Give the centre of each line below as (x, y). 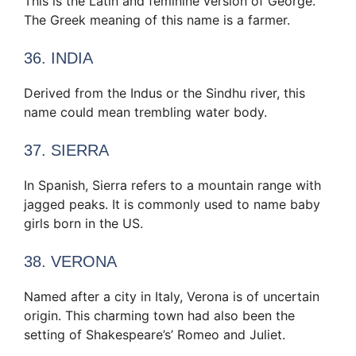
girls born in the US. (83, 223)
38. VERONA (70, 261)
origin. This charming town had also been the (159, 315)
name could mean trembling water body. (145, 112)
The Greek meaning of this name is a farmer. (157, 19)
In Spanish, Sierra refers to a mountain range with (172, 185)
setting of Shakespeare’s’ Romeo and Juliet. (155, 334)
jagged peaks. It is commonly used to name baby (172, 204)
